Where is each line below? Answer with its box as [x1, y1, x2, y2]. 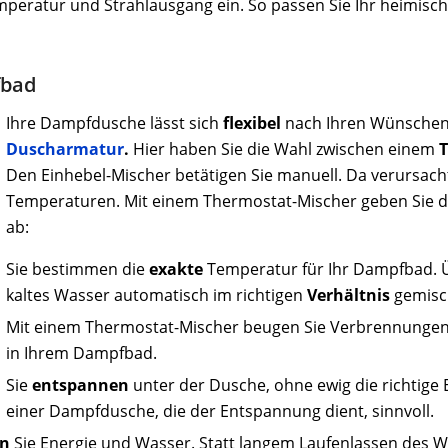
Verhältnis [307, 284, 391, 307]
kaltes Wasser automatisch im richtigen [6, 284, 308, 307]
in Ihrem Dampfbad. [6, 342, 158, 365]
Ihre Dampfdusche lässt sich [6, 111, 224, 134]
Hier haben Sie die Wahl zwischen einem [129, 137, 440, 160]
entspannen [32, 374, 130, 397]
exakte [149, 258, 204, 281]
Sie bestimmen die [6, 258, 150, 281]
